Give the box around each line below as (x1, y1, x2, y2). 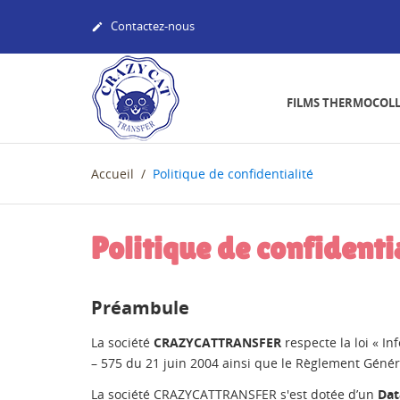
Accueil (91, 165, 134, 182)
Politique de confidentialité (153, 165, 313, 182)
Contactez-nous (108, 18, 195, 35)
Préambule (91, 296, 189, 320)
